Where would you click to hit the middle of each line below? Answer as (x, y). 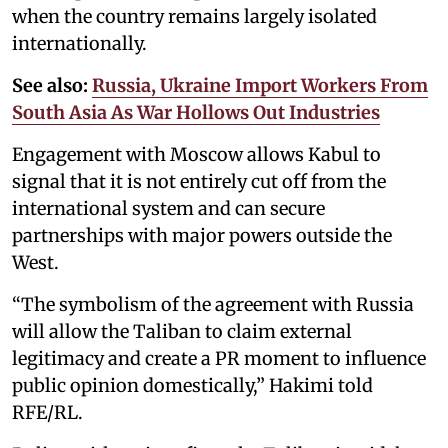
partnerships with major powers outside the (202, 235)
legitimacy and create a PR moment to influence (219, 358)
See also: (50, 85)
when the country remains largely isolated (194, 16)
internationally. (79, 43)
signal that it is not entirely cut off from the (199, 181)
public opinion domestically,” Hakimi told (192, 385)
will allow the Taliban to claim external (182, 331)
